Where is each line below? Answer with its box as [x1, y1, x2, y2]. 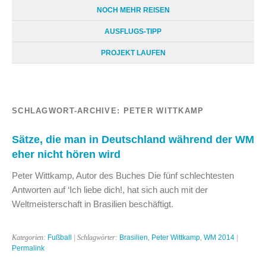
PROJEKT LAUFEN [100, 49, 166, 56]
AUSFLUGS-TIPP [104, 27, 161, 35]
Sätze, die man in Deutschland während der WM [12, 132, 254, 145]
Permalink [12, 243, 45, 252]
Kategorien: [12, 233, 47, 242]
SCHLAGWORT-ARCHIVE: [12, 106, 123, 115]
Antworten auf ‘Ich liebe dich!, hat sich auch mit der [12, 184, 208, 195]
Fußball [47, 233, 72, 242]
